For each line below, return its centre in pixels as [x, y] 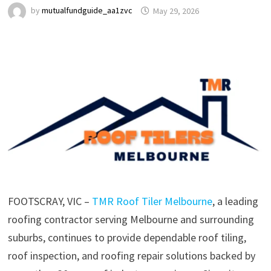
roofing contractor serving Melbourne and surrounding [131, 220]
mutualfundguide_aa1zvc [87, 11]
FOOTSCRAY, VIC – [50, 201]
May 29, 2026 [176, 11]
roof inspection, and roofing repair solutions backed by [131, 256]
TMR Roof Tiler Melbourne [152, 201]
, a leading [235, 201]
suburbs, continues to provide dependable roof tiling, [127, 238]
